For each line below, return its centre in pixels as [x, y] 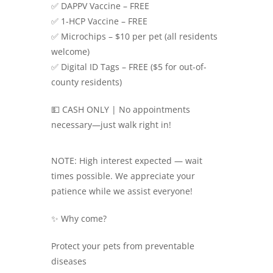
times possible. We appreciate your [123, 176]
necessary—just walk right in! [111, 125]
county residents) [87, 82]
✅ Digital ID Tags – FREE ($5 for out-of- [129, 67]
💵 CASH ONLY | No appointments [121, 110]
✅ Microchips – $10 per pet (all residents [134, 37]
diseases [69, 261]
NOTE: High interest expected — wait [127, 161]
